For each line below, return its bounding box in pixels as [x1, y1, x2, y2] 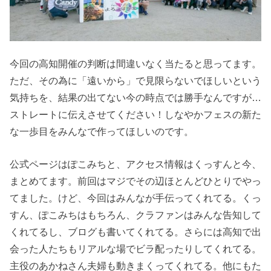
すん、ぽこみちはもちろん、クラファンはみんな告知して [10, 209, 261, 220]
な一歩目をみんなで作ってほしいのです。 [10, 126, 194, 137]
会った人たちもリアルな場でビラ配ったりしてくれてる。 [10, 243, 261, 254]
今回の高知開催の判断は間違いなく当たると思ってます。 [10, 59, 261, 70]
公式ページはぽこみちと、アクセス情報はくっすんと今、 [10, 158, 261, 169]
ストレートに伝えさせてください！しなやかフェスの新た [10, 109, 261, 120]
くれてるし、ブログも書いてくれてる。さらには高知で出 [10, 226, 261, 237]
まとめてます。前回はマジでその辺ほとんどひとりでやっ [10, 175, 261, 186]
